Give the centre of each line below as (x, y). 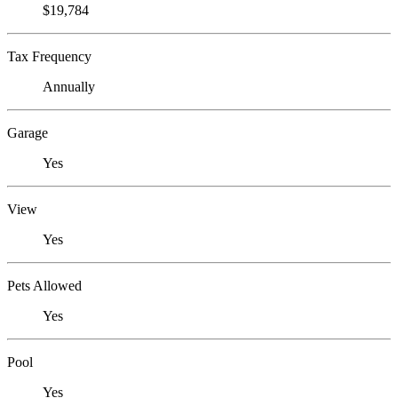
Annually (69, 87)
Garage (28, 133)
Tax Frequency (49, 57)
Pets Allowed (44, 286)
